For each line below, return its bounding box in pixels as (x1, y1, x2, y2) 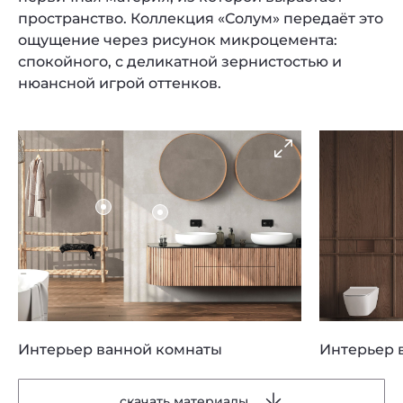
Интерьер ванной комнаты (18, 341, 222, 358)
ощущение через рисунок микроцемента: (18, 31, 337, 49)
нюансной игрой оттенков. (18, 75, 221, 92)
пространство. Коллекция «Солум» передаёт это (18, 10, 383, 27)
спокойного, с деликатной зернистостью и (18, 53, 342, 70)
